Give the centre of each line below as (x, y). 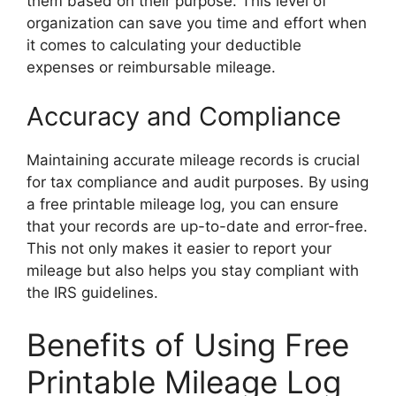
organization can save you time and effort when (197, 23)
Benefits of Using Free (188, 345)
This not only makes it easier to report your (179, 248)
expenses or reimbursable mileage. (151, 67)
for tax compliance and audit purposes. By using (198, 182)
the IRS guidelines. (92, 292)
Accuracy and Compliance (184, 116)
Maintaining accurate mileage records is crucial (193, 160)
